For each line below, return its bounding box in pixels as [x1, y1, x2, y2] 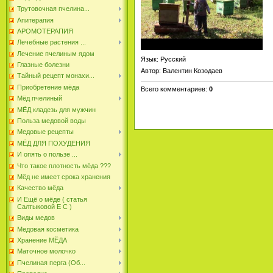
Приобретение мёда [17, 83, 79, 91]
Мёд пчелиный [17, 94, 62, 102]
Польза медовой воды [17, 117, 86, 125]
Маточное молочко [17, 247, 76, 255]
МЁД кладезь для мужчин [17, 105, 96, 113]
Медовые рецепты [17, 128, 74, 136]
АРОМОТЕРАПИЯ [17, 27, 73, 35]
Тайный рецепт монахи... [17, 72, 94, 80]
